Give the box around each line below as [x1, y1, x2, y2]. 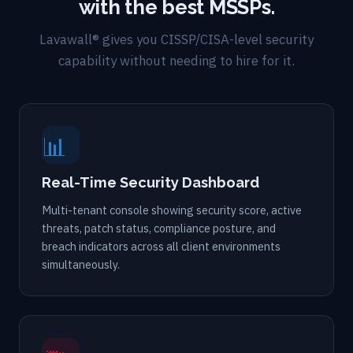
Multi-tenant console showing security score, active [42, 202, 302, 217]
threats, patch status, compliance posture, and [42, 220, 276, 236]
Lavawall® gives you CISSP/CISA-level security [39, 30, 314, 48]
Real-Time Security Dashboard [42, 173, 259, 191]
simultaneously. [42, 256, 120, 272]
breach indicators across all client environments [42, 238, 281, 254]
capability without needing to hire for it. [58, 51, 295, 69]
